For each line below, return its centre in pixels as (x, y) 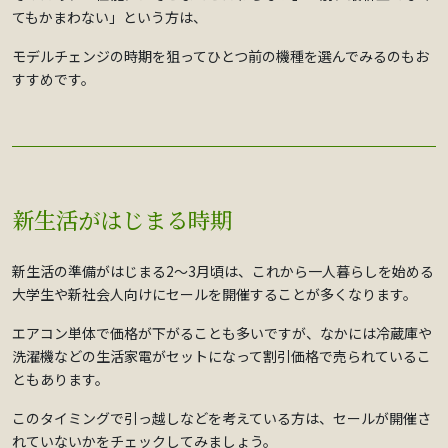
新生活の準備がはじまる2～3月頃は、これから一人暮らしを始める (223, 271)
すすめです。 (53, 79)
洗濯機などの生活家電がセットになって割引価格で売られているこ (221, 356)
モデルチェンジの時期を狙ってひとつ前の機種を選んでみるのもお (220, 56)
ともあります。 (60, 379)
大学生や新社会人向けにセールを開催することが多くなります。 (214, 294)
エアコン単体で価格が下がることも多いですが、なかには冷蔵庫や (222, 333)
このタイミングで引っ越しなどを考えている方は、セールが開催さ (221, 418)
